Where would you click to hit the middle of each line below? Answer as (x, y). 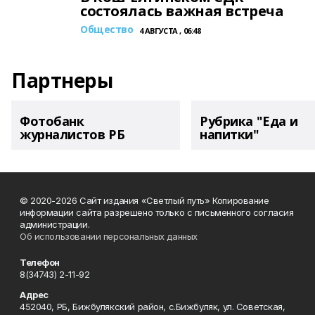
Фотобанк (52, 121)
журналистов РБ (72, 134)
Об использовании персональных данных (109, 236)
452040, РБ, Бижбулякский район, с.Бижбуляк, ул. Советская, (153, 307)
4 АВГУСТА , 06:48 (170, 31)
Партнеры (62, 80)
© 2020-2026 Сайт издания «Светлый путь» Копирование (144, 200)
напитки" (230, 134)
